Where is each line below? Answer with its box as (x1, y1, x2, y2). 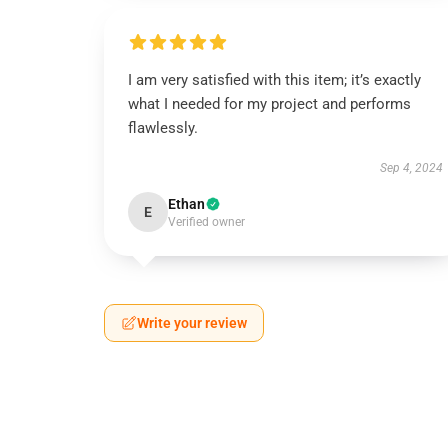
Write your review (137, 315, 247, 331)
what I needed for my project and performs (128, 95, 411, 113)
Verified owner (168, 215, 245, 229)
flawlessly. (128, 119, 198, 137)
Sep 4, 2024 (379, 161, 443, 175)
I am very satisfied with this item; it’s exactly (128, 71, 421, 89)
